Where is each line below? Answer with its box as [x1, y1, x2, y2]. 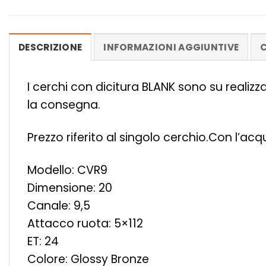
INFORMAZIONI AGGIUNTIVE [103, 40, 239, 53]
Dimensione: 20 [27, 179, 112, 196]
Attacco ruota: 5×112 [27, 215, 143, 232]
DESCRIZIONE [18, 40, 83, 53]
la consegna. [27, 96, 100, 113]
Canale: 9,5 [27, 197, 90, 214]
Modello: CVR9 [27, 161, 107, 178]
